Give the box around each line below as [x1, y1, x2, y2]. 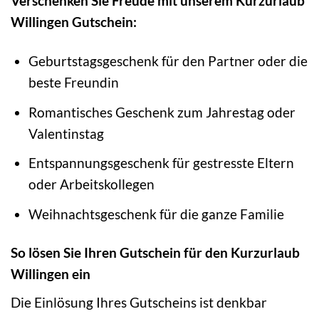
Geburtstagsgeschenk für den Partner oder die [28, 52, 308, 69]
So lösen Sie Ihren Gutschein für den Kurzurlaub [11, 244, 300, 261]
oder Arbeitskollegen [28, 176, 155, 193]
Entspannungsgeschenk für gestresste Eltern [28, 155, 294, 172]
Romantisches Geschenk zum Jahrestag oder [28, 103, 296, 120]
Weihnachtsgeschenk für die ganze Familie [28, 205, 284, 222]
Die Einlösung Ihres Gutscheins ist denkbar [11, 294, 267, 311]
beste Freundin [28, 73, 119, 90]
